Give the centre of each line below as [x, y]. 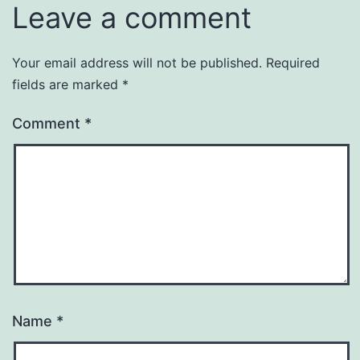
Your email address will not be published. [137, 62]
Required [293, 62]
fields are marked [67, 84]
